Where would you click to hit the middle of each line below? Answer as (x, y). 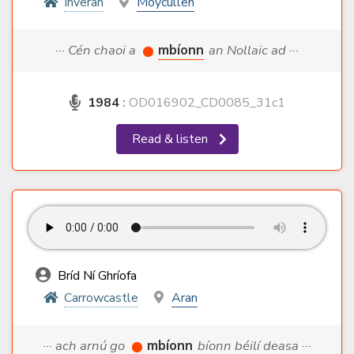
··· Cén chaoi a (97, 51)
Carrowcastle (101, 298)
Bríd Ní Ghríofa (96, 276)
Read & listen (171, 139)
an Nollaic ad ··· (254, 51)
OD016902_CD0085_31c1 (205, 103)
